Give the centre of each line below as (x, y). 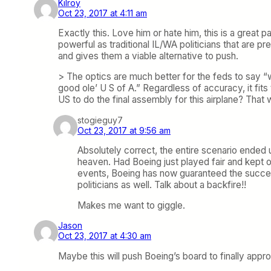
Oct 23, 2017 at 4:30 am (105, 236)
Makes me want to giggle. (131, 206)
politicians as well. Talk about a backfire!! (162, 184)
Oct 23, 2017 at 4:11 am (103, 13)
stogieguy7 (100, 120)
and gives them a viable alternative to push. (148, 56)
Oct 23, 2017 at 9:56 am (124, 130)
